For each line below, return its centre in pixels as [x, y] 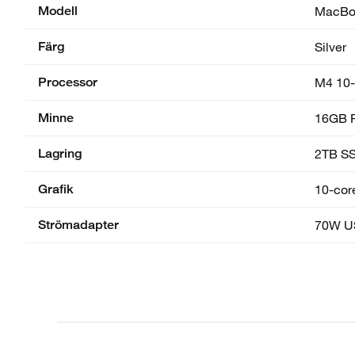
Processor [68, 82]
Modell [58, 10]
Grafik [56, 189]
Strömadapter [78, 224]
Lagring [60, 153]
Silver [330, 46]
